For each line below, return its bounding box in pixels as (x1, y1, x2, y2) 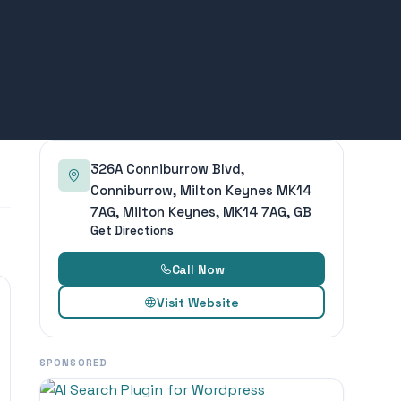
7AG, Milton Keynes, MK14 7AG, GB (90, 203, 311, 220)
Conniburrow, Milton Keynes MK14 (90, 182, 311, 199)
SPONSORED (39, 356, 107, 369)
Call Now (171, 260, 225, 277)
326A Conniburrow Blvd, (90, 160, 244, 177)
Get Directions (90, 223, 174, 238)
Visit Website (156, 294, 240, 311)
